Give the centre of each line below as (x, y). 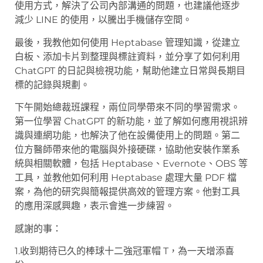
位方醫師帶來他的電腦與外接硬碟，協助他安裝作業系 (127, 150)
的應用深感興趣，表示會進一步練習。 (95, 206)
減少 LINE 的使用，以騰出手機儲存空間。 (103, 20)
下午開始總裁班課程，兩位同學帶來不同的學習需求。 (127, 107)
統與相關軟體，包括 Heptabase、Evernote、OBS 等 (131, 164)
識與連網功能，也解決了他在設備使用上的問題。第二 (127, 136)
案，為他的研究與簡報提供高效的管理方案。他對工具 (127, 192)
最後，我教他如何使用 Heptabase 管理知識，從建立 (127, 42)
